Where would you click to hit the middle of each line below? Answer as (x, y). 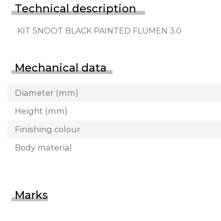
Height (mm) (41, 111)
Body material (43, 147)
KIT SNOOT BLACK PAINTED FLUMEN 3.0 (99, 31)
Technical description (75, 8)
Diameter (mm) (47, 92)
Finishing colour (48, 129)
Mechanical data (61, 68)
